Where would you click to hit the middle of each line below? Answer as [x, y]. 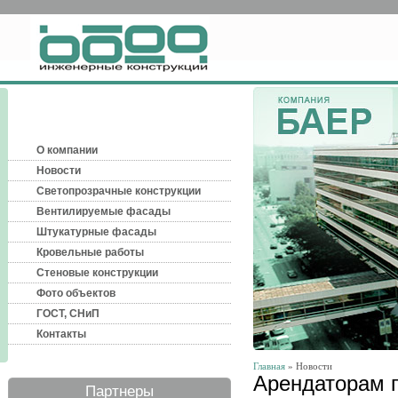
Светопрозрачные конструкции [119, 191]
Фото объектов [76, 293]
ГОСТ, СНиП [68, 314]
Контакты [61, 334]
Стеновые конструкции [97, 273]
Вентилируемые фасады [103, 211]
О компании [67, 150]
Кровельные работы [90, 252]
